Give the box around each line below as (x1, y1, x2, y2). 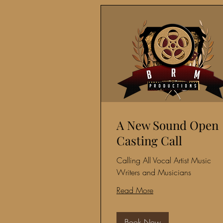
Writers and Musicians (116, 167, 191, 178)
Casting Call (116, 132, 182, 149)
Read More (116, 185, 153, 196)
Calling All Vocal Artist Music (116, 155, 211, 166)
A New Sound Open (116, 117, 219, 133)
